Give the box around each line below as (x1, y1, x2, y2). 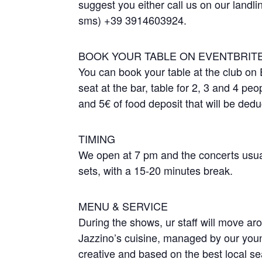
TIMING (78, 131, 116, 146)
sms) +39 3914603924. (78, 12, 187, 27)
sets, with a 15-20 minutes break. (78, 163, 233, 178)
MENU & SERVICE (78, 198, 168, 213)
